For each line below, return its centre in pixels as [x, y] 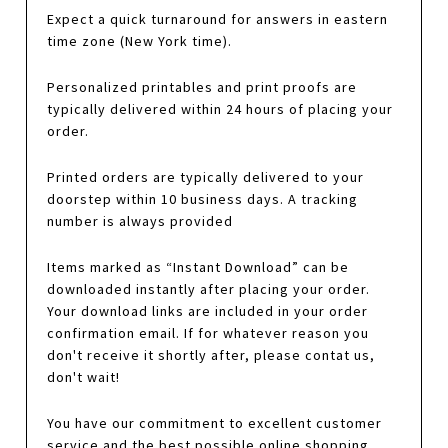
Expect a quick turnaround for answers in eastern [218, 18]
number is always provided [140, 220]
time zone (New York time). [140, 40]
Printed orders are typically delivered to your [206, 176]
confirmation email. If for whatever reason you [208, 332]
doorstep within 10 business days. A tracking [203, 198]
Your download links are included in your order [208, 310]
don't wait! [84, 376]
